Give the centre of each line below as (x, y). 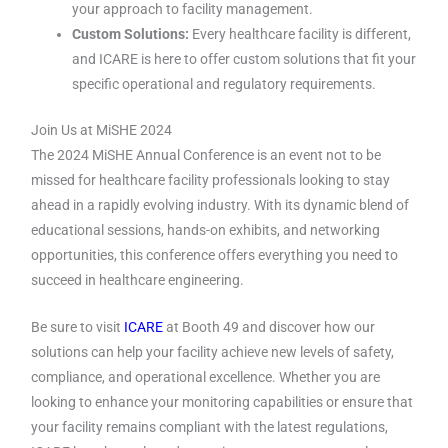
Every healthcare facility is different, (300, 34)
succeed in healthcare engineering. (138, 279)
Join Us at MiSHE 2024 (102, 129)
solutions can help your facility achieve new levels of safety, (213, 351)
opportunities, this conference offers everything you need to (215, 254)
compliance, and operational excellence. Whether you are (206, 376)
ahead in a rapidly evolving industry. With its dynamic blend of (220, 204)
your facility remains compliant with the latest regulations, (210, 426)
